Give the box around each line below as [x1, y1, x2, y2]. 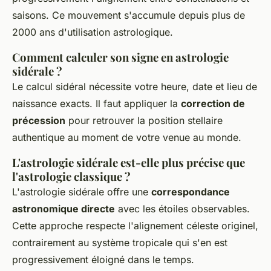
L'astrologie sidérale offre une [12, 185, 151, 198]
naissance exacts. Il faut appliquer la [12, 97, 181, 109]
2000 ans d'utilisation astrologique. [12, 25, 173, 38]
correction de [181, 97, 245, 109]
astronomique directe [12, 202, 115, 215]
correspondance [151, 185, 230, 198]
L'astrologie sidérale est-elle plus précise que [12, 154, 245, 170]
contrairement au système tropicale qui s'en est [12, 236, 227, 249]
